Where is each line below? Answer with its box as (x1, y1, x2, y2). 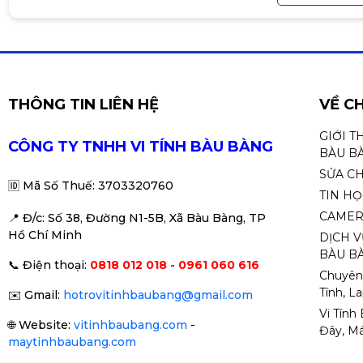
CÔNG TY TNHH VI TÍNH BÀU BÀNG (8, 138, 273, 156)
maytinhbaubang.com (8, 335, 136, 349)
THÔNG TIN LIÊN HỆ (8, 96, 159, 113)
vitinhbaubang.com (74, 318, 187, 332)
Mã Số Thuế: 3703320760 (23, 178, 173, 193)
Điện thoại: (23, 258, 87, 272)
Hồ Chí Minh (8, 228, 82, 242)
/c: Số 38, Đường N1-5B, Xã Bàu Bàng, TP (32, 211, 266, 225)
